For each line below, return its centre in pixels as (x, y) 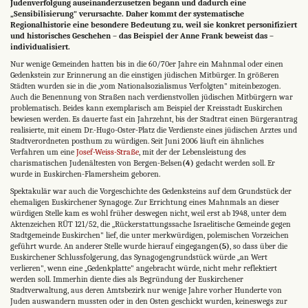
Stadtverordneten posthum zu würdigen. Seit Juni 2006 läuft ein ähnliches (137, 141)
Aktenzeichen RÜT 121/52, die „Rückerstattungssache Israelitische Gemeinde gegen (151, 224)
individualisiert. (40, 46)
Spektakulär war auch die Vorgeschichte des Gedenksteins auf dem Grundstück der (151, 191)
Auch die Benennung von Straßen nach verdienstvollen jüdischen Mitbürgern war (152, 97)
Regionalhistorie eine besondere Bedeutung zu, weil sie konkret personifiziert (154, 24)
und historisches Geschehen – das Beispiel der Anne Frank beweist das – (142, 35)
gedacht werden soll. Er (234, 163)
